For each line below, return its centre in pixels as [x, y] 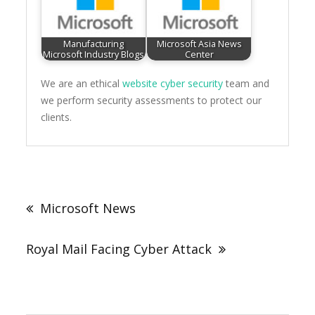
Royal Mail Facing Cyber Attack [119, 249]
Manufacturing [94, 44]
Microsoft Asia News [199, 44]
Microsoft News [88, 208]
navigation [66, 199]
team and [246, 84]
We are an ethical [82, 84]
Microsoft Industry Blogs [94, 54]
